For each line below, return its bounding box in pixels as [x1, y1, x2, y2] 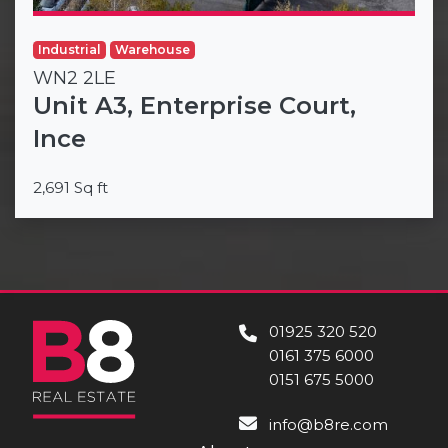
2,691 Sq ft [33, 177, 108, 197]
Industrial [37, 41, 101, 57]
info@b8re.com [269, 414, 388, 434]
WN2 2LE [33, 66, 116, 89]
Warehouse [114, 41, 190, 57]
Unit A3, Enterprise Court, [33, 90, 356, 120]
